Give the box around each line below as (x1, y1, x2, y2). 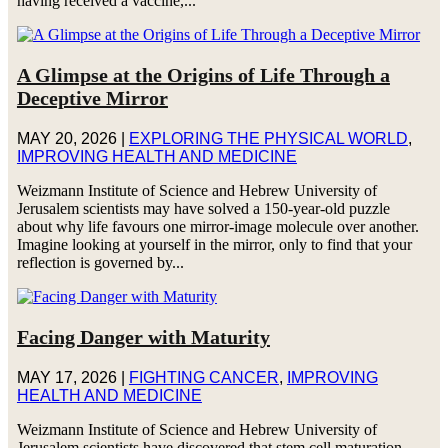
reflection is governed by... (16, 253, 184, 271)
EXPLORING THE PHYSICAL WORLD (128, 129, 408, 147)
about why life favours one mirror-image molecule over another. (16, 217, 419, 235)
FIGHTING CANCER (128, 368, 279, 386)
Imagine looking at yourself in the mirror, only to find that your (16, 235, 412, 253)
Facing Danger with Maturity (16, 325, 270, 348)
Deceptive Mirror (16, 86, 168, 109)
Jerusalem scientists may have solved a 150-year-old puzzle (16, 199, 390, 217)
